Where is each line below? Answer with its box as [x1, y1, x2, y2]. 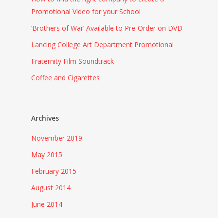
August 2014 [31, 183, 71, 192]
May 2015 [31, 150, 62, 159]
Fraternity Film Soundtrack [31, 56, 114, 66]
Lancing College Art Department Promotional [31, 40, 174, 49]
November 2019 [31, 133, 82, 143]
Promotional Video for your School [31, 7, 141, 16]
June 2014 [31, 200, 62, 209]
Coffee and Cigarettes [31, 73, 100, 82]
